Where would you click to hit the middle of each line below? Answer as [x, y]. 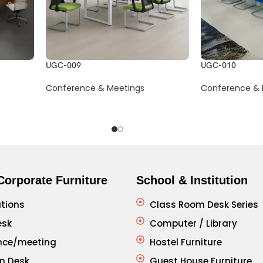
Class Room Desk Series [204, 205]
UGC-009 [64, 66]
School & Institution [192, 181]
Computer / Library [193, 224]
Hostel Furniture [186, 242]
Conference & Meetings [95, 88]
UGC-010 [219, 66]
